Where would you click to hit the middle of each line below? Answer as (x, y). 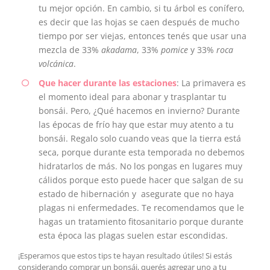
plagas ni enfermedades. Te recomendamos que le (141, 208)
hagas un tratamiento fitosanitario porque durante (141, 222)
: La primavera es (211, 83)
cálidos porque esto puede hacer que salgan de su (141, 180)
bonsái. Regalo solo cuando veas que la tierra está (140, 139)
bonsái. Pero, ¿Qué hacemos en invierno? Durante (140, 111)
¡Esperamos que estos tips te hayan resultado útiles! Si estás (125, 256)
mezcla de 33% (70, 49)
